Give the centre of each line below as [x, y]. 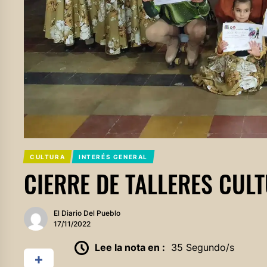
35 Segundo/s [202, 247]
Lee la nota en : [130, 247]
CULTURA [47, 156]
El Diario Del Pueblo [87, 213]
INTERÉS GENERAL [114, 156]
